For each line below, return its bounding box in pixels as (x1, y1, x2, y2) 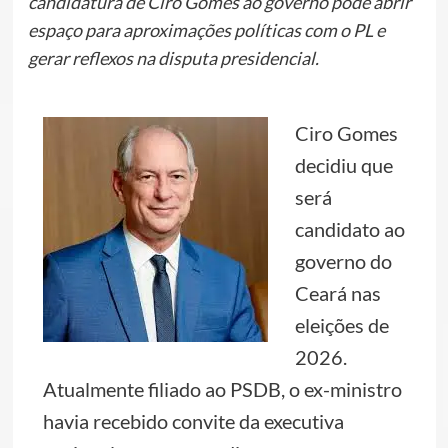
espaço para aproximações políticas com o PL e (27, 19, 385, 41)
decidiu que (294, 153, 393, 177)
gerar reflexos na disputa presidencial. (27, 47, 319, 69)
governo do (294, 249, 392, 273)
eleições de (294, 313, 389, 337)
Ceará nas (294, 281, 381, 305)
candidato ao (294, 217, 405, 241)
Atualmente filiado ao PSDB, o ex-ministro (42, 377, 402, 401)
